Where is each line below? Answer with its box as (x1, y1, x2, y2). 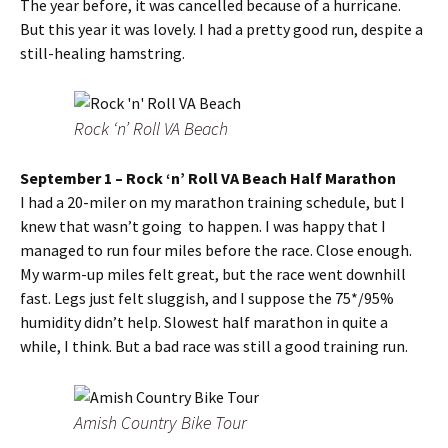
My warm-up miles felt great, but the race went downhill (20, 264, 406, 285)
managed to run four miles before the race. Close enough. (20, 240, 412, 261)
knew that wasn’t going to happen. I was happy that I (20, 216, 386, 237)
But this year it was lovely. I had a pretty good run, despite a (20, 19, 423, 40)
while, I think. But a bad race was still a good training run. (20, 336, 408, 357)
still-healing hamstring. (20, 43, 185, 64)
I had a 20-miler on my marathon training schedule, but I (20, 192, 405, 213)
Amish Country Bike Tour (74, 410, 247, 434)
